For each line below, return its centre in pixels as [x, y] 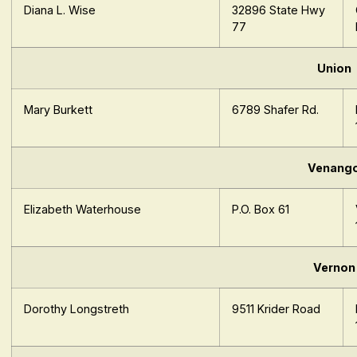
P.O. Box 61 [261, 210]
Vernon [334, 268]
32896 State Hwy [279, 10]
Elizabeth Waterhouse [83, 210]
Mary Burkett [59, 110]
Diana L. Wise [60, 10]
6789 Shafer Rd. [276, 110]
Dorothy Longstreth [77, 309]
